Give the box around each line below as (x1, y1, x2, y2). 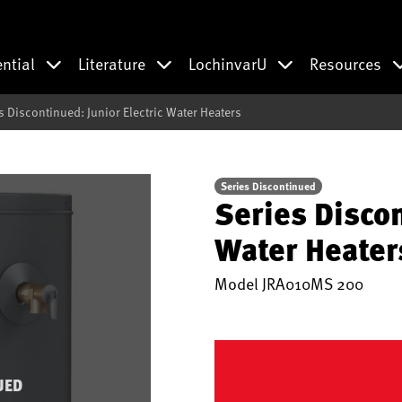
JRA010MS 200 (262, 272, 363, 294)
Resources (310, 52, 385, 74)
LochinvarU (188, 52, 270, 74)
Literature (78, 52, 149, 74)
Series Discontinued (221, 178, 316, 194)
